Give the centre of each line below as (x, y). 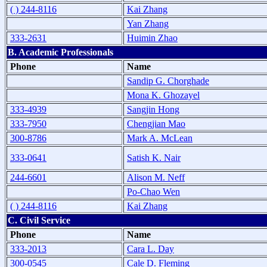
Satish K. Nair (154, 157)
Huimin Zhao (152, 38)
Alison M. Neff (156, 177)
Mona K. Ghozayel (163, 95)
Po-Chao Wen (153, 191)
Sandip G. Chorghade (168, 80)
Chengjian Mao (156, 123)
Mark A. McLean (160, 138)
